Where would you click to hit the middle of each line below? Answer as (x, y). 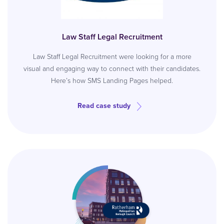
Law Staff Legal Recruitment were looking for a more (112, 57)
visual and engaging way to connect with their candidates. (112, 69)
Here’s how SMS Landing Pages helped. (112, 81)
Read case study (104, 106)
